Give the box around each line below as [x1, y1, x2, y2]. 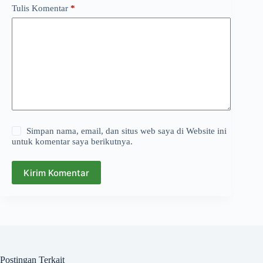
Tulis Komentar [12, 3, 68, 13]
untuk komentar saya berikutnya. [12, 137, 133, 147]
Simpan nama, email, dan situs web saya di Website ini [26, 126, 227, 136]
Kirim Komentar [23, 167, 89, 178]
